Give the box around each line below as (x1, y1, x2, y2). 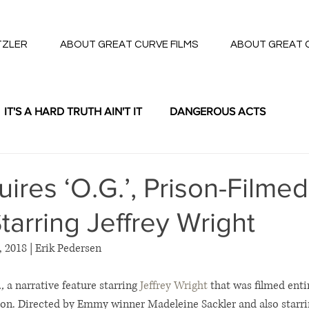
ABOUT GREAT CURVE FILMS (60, 39, 198, 50)
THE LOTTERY (21, 161, 90, 172)
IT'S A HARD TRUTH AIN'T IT (4, 106, 142, 117)
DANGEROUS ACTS (170, 106, 266, 117)
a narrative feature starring (4, 278, 140, 293)
